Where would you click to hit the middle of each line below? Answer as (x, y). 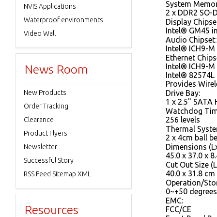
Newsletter (40, 147)
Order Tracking (46, 106)
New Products (45, 93)
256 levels (183, 120)
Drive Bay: (183, 93)
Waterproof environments (63, 20)
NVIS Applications (50, 6)
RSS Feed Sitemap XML (57, 174)
